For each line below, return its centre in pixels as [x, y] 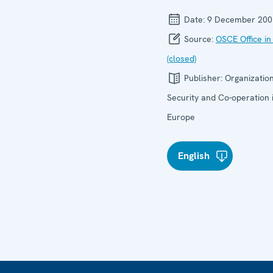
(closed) [182, 58]
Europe [181, 117]
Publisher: [203, 78]
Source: [199, 39]
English [194, 156]
